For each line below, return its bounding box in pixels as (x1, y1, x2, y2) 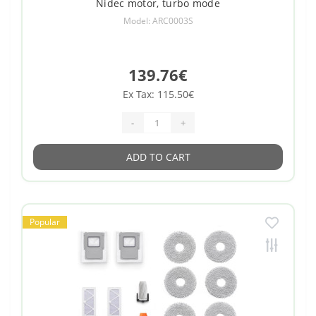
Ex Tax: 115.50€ (122, 87, 194, 102)
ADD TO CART (126, 150, 190, 164)
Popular (30, 216, 60, 229)
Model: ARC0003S (123, 15, 193, 28)
